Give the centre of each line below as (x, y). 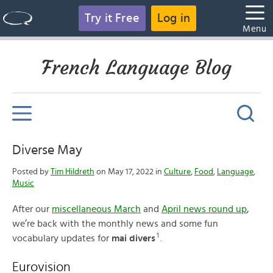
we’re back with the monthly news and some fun (115, 224)
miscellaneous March (96, 209)
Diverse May (47, 150)
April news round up (204, 209)
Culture (177, 172)
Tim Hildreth (73, 172)
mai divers (133, 238)
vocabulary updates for (62, 238)
